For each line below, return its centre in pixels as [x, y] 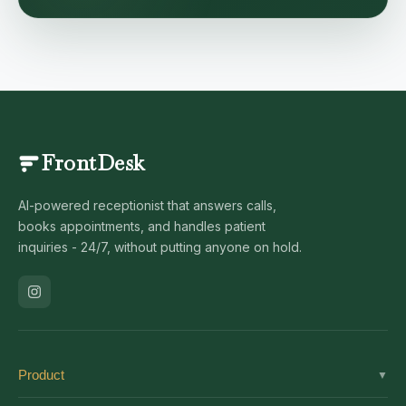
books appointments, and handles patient [142, 226]
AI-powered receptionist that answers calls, [147, 205]
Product [41, 375]
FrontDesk [93, 163]
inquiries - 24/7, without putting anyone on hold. [160, 247]
